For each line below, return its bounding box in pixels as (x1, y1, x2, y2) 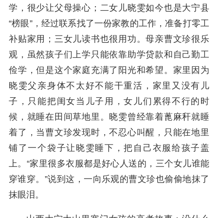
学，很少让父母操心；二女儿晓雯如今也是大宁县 (9, 3, 209, 13)
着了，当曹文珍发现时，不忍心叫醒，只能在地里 (9, 127, 209, 137)
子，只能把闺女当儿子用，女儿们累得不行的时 (9, 96, 209, 106)
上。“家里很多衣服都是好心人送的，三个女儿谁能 (9, 159, 209, 168)
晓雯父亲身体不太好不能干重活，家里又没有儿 (9, 81, 209, 91)
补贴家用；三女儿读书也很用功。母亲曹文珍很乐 (9, 34, 209, 44)
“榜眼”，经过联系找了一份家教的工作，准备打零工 (9, 18, 209, 28)
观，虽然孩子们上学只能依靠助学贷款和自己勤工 (9, 50, 209, 59)
